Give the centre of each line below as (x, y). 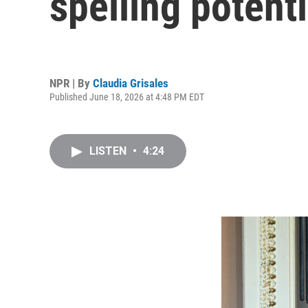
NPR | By (71, 83)
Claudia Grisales (131, 83)
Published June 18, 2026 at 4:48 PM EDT (127, 97)
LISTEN (109, 151)
